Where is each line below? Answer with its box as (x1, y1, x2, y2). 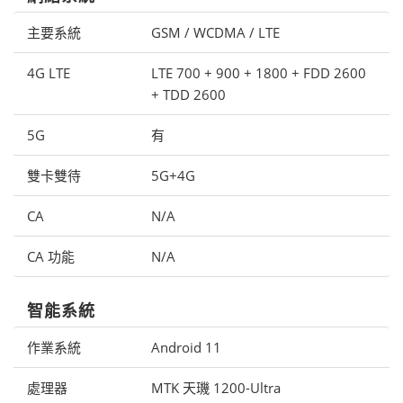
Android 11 (150, 337, 221, 356)
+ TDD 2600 (150, 85, 226, 103)
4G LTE (27, 63, 70, 82)
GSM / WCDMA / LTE (150, 22, 280, 41)
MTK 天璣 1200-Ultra (150, 378, 281, 397)
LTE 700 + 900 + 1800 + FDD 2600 (150, 63, 366, 82)
